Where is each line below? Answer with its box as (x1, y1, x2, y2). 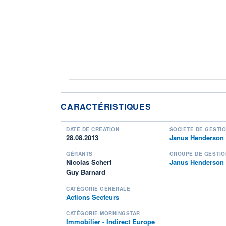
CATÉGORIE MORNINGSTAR (66, 209, 140, 217)
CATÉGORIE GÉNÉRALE (66, 185, 130, 192)
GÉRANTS (66, 150, 93, 157)
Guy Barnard (66, 166, 105, 177)
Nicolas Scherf (66, 157, 111, 167)
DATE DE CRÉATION (66, 125, 119, 133)
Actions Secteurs (66, 192, 119, 202)
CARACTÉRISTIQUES (61, 100, 151, 112)
